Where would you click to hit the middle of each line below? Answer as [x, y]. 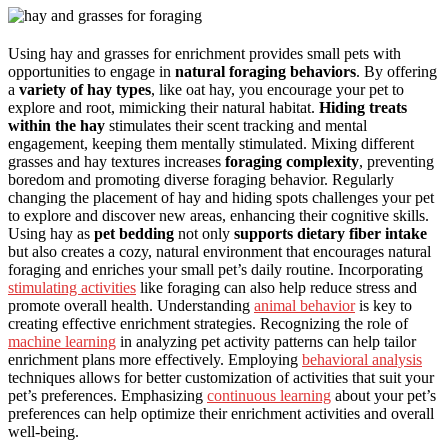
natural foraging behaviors [265, 72]
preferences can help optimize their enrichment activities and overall [221, 414]
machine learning [62, 342]
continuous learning [269, 396]
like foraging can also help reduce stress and [276, 288]
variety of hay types [85, 90]
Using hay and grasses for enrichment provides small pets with [204, 54]
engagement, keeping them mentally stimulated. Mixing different [211, 144]
